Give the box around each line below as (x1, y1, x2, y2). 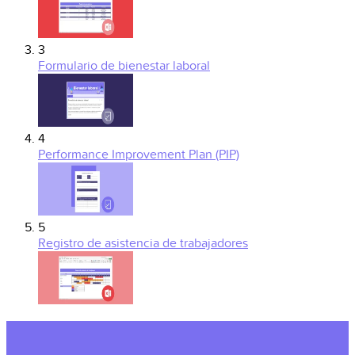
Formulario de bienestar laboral (38, 58, 210, 74)
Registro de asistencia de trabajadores (38, 235, 248, 252)
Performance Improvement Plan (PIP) (38, 147, 239, 163)
